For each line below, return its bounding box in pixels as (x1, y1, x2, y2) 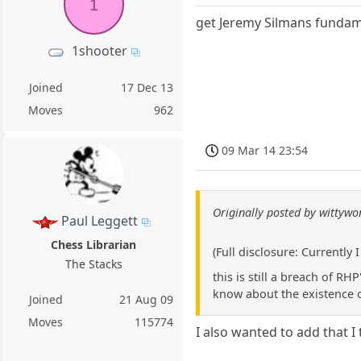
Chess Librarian (51, 237, 137, 253)
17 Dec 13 (121, 80, 174, 96)
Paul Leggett (61, 212, 139, 230)
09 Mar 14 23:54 (222, 143, 309, 159)
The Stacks (64, 256, 122, 272)
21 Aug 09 (119, 292, 174, 308)
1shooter (72, 42, 128, 60)
